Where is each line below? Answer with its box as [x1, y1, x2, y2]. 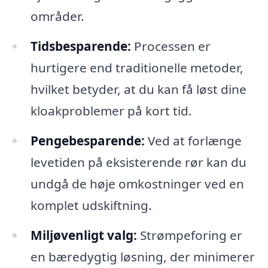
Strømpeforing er [136, 226, 242, 243]
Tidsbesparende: [30, 37, 131, 54]
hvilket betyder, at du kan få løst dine [30, 80, 246, 98]
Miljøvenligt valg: [30, 226, 137, 243]
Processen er [130, 37, 211, 54]
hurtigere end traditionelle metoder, [30, 59, 243, 76]
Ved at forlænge [144, 132, 242, 149]
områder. [30, 8, 84, 25]
